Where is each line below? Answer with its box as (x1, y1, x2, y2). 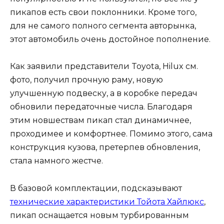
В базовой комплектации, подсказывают (10, 183, 182, 193)
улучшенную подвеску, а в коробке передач (10, 88, 197, 98)
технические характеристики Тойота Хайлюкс (10, 196, 204, 206)
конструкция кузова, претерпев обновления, (10, 142, 200, 152)
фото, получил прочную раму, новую (10, 75, 163, 85)
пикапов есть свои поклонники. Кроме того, (10, 7, 196, 17)
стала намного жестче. (10, 156, 103, 166)
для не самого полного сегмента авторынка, (10, 21, 196, 31)
